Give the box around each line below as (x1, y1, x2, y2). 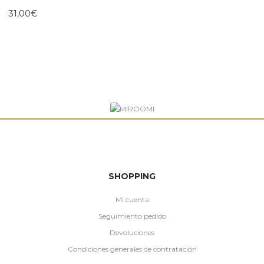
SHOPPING (108, 170, 156, 181)
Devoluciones (110, 227, 154, 237)
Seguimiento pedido (98, 211, 166, 220)
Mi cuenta (115, 194, 149, 204)
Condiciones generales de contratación (67, 244, 197, 253)
